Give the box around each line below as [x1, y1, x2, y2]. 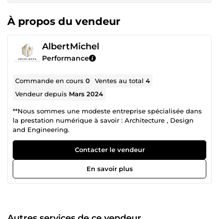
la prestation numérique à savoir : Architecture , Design [13, 116, 194, 124]
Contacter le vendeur [74, 145, 145, 153]
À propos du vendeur [7, 15, 120, 27]
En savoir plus [86, 164, 133, 173]
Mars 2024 [69, 89, 104, 98]
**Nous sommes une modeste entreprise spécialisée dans [13, 107, 202, 115]
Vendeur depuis [15, 89, 69, 98]
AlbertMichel [42, 41, 99, 52]
